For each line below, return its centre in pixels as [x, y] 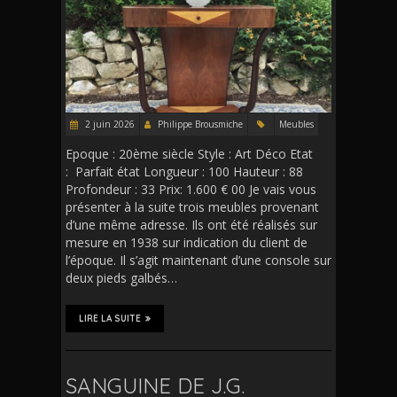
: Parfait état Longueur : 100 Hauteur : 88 [184, 172]
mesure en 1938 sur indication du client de [187, 243]
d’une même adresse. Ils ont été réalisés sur [191, 225]
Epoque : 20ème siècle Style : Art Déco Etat [189, 154]
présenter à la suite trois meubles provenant [192, 207]
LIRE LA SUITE [110, 319]
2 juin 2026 [109, 125]
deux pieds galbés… [121, 278]
